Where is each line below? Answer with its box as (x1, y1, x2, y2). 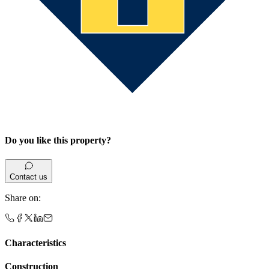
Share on (5, 192, 38, 203)
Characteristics (5, 237, 66, 248)
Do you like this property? (5, 135, 111, 146)
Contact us (10, 172, 47, 181)
